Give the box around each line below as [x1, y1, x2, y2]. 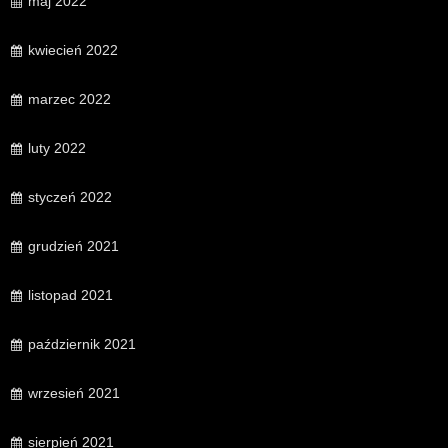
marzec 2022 [28, 91, 111, 108]
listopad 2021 [28, 287, 113, 304]
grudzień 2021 [28, 238, 119, 255]
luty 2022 [28, 140, 86, 157]
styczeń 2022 [28, 189, 112, 206]
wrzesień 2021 [28, 385, 120, 402]
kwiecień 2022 [28, 42, 118, 59]
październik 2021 [28, 336, 136, 353]
